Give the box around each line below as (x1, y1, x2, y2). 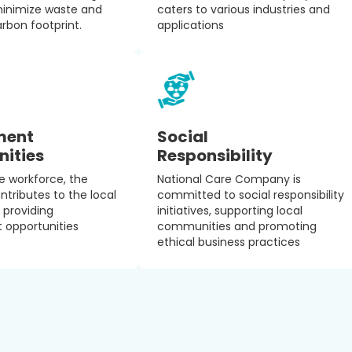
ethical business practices (157, 234, 300, 250)
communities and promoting (157, 218, 317, 234)
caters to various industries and (157, 2, 330, 17)
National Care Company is (157, 171, 301, 187)
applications (157, 17, 224, 33)
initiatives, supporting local (157, 203, 302, 218)
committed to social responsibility (157, 187, 344, 203)
